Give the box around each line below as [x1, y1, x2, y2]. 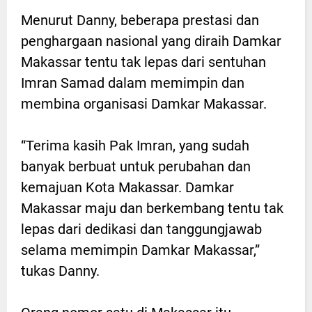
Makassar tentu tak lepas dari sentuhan [21, 53, 266, 70]
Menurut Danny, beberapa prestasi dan [21, 11, 259, 29]
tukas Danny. [21, 262, 100, 279]
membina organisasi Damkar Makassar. [21, 95, 267, 112]
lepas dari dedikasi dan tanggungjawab [21, 220, 262, 237]
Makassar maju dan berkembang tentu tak [21, 199, 283, 217]
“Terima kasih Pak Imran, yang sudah [21, 136, 249, 154]
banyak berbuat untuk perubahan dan [21, 157, 251, 175]
